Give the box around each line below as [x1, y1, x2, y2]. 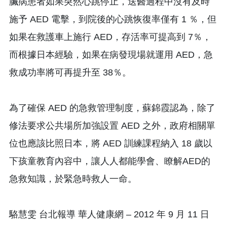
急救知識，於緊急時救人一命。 [9, 173, 137, 184]
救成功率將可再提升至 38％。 [9, 67, 131, 78]
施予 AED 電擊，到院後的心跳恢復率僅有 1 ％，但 [9, 14, 216, 24]
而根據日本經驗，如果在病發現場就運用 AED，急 [9, 49, 213, 60]
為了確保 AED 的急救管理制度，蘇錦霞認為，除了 [9, 102, 215, 113]
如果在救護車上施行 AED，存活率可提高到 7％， [9, 31, 211, 42]
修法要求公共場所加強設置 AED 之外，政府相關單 [9, 120, 215, 131]
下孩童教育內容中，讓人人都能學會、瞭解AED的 [9, 156, 210, 166]
